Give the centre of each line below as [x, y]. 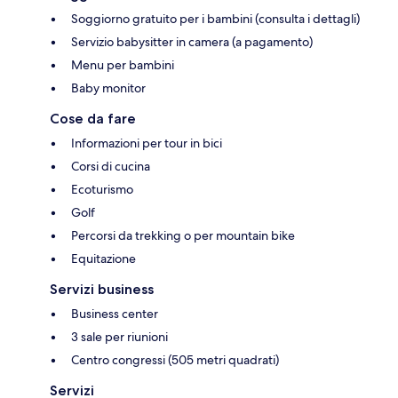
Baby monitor [108, 88]
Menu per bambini [123, 64]
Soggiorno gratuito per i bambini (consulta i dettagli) [215, 18]
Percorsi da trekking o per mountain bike [183, 235]
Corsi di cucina [111, 166]
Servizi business [102, 289]
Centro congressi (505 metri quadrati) [175, 359]
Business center [115, 313]
